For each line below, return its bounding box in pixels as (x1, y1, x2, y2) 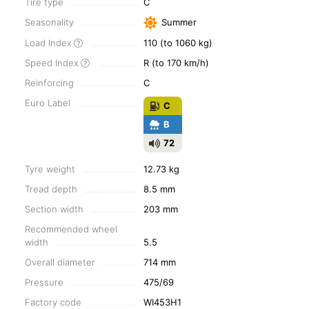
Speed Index (25, 57, 79, 68)
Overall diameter (25, 257, 95, 268)
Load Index (25, 37, 72, 48)
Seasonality (25, 17, 74, 28)
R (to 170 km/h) (143, 57, 209, 68)
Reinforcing (25, 77, 74, 88)
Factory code (25, 297, 81, 308)
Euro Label (25, 97, 70, 108)
